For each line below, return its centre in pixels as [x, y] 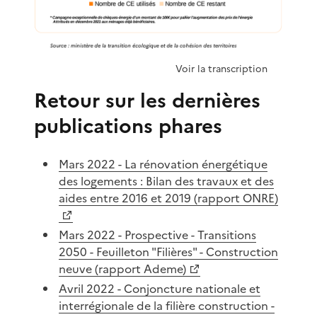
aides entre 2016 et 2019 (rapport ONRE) [169, 198]
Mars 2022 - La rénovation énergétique [163, 165]
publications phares [128, 126]
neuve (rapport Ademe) [123, 269]
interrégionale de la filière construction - [167, 306]
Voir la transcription [221, 69]
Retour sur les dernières [147, 101]
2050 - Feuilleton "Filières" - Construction [169, 252]
